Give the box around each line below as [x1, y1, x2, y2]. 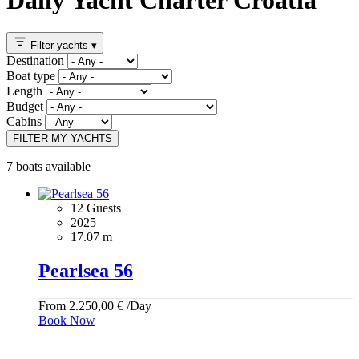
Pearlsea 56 [38, 260, 133, 282]
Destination [6, 54, 64, 68]
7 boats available [6, 159, 91, 174]
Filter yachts [30, 39, 91, 52]
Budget [6, 99, 43, 114]
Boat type [6, 69, 55, 83]
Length [6, 84, 42, 99]
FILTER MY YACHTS [13, 132, 112, 145]
